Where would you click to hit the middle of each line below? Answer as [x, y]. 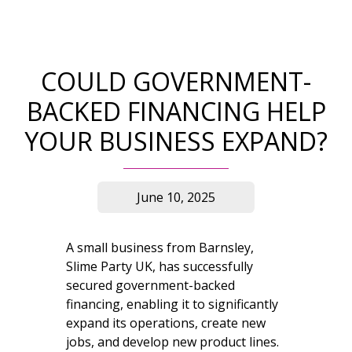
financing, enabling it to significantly [172, 304]
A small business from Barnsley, [160, 247]
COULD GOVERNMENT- [176, 81]
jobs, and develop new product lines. [172, 341]
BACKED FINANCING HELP [176, 111]
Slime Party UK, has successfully [159, 266]
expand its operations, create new [166, 323]
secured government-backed [150, 285]
